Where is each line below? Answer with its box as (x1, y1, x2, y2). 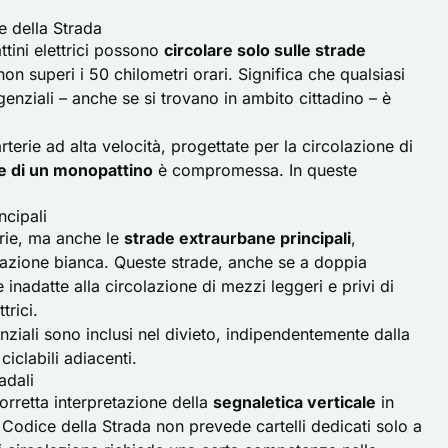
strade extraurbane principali (124, 227, 351, 248)
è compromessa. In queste (153, 159, 357, 180)
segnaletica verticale (213, 391, 376, 412)
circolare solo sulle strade (164, 39, 366, 60)
